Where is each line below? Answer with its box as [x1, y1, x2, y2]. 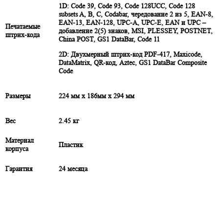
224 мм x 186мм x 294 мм [59, 91, 136, 100]
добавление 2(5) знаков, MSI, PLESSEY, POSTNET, [59, 26, 213, 35]
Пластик [59, 140, 83, 149]
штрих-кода [5, 30, 40, 39]
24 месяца [59, 164, 88, 173]
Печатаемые [5, 22, 40, 30]
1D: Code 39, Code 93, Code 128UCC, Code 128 [59, 1, 195, 10]
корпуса [5, 144, 28, 153]
